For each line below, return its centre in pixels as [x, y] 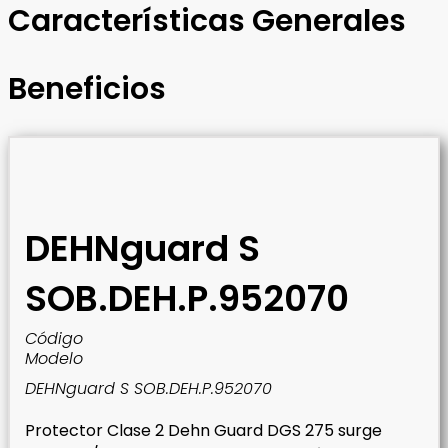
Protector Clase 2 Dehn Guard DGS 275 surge [203, 431]
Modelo [54, 359]
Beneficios [87, 89]
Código [54, 339]
